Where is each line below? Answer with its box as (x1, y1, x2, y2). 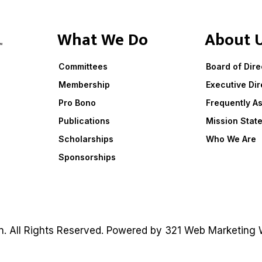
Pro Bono (58, 97, 96, 108)
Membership (58, 79, 110, 89)
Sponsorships (58, 151, 116, 162)
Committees (58, 61, 108, 71)
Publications (58, 115, 110, 126)
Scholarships (58, 133, 113, 144)
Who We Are (206, 133, 256, 144)
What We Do (57, 26, 148, 54)
